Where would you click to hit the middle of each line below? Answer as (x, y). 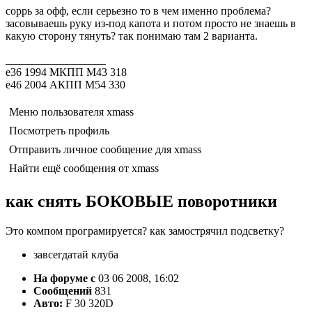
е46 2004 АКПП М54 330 (65, 85)
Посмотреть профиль (59, 131)
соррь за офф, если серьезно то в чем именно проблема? (138, 11)
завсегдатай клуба (76, 255)
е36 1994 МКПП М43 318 (66, 72)
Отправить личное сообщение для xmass (105, 150)
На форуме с (64, 279)
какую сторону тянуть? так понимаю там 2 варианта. (132, 36)
